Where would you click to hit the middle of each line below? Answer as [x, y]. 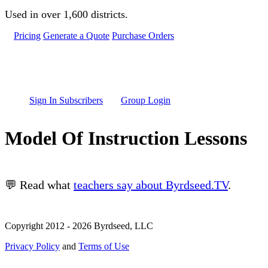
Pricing [27, 36]
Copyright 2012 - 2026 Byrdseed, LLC [79, 226]
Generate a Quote [76, 36]
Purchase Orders [143, 36]
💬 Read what [39, 185]
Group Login [146, 100]
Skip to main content [43, 9]
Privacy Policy [32, 246]
